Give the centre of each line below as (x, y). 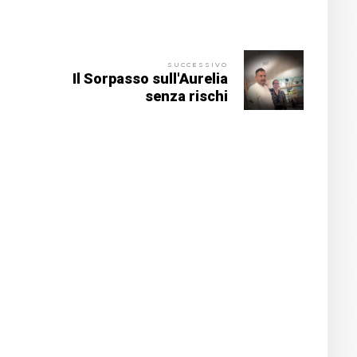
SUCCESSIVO (197, 64)
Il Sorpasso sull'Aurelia (150, 78)
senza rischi (186, 96)
